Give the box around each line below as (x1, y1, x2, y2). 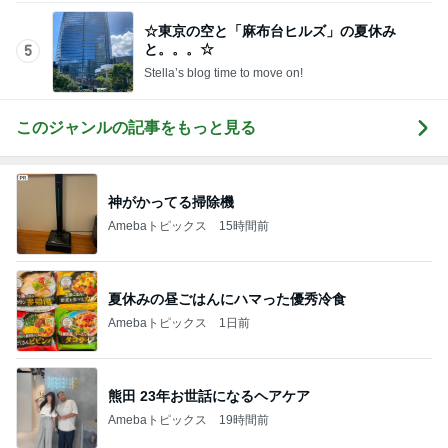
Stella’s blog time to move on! (214, 65, 303, 80)
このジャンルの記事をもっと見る (16, 119, 256, 136)
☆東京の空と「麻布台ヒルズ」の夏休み (144, 22, 396, 39)
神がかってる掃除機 (108, 193, 234, 210)
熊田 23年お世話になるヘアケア (108, 387, 310, 404)
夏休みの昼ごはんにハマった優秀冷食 (108, 290, 346, 307)
